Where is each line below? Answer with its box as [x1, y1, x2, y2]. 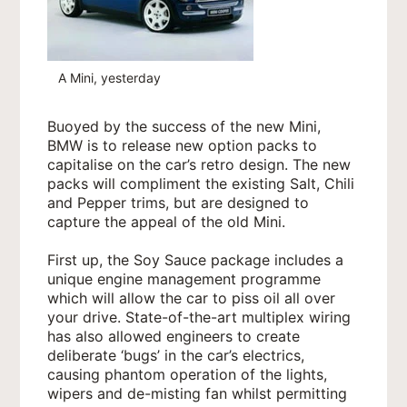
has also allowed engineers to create [47, 327, 301, 346]
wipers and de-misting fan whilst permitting [47, 384, 348, 403]
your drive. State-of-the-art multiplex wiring [47, 308, 352, 327]
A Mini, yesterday [58, 70, 162, 86]
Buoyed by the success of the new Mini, [47, 117, 322, 136]
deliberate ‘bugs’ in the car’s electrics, [47, 346, 305, 365]
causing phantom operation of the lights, [47, 365, 328, 384]
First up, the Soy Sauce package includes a [47, 251, 344, 270]
